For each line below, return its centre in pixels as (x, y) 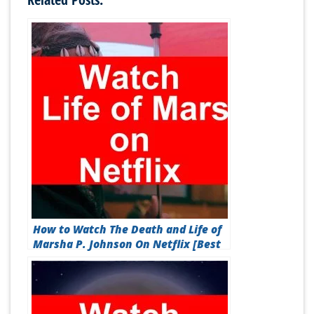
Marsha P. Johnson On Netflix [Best (127, 244)
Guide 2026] (64, 259)
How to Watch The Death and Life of (127, 229)
